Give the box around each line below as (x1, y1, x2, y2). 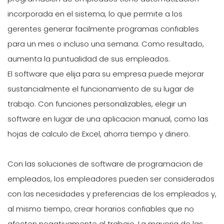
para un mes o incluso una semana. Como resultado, (7, 38, 204, 49)
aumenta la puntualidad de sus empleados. (7, 53, 170, 64)
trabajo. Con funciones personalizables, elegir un (7, 98, 186, 109)
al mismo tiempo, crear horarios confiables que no (7, 203, 194, 214)
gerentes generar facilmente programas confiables (7, 23, 199, 34)
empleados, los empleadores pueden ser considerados (7, 173, 214, 184)
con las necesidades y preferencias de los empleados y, (7, 188, 216, 199)
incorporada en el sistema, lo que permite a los (7, 8, 182, 19)
